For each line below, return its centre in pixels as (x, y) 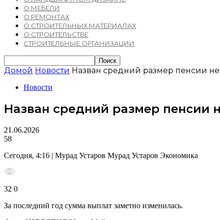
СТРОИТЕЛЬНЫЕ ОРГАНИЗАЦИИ (79, 43)
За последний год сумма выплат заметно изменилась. (94, 205)
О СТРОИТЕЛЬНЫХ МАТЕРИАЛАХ (80, 26)
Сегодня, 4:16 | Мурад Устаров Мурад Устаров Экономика (101, 155)
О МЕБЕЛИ (42, 8)
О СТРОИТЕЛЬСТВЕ (56, 34)
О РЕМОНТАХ (46, 17)
